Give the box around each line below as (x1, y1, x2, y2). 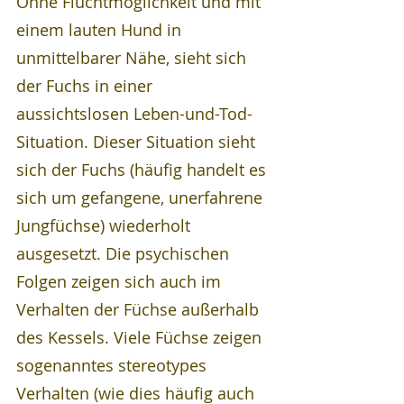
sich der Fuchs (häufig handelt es (16, 159, 271, 180)
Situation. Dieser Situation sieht (16, 131, 260, 152)
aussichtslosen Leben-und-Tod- (16, 103, 252, 124)
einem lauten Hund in (16, 19, 186, 41)
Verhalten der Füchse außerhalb (16, 298, 263, 320)
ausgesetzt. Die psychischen (16, 243, 234, 264)
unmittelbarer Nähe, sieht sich (16, 47, 251, 69)
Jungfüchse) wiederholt (16, 215, 195, 236)
